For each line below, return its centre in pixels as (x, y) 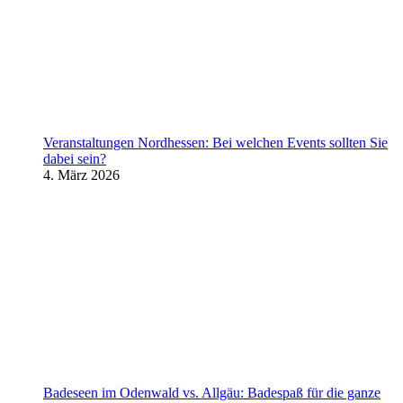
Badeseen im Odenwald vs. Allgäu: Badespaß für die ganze (212, 393)
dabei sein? (75, 159)
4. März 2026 (81, 175)
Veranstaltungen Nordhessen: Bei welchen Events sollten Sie (215, 143)
